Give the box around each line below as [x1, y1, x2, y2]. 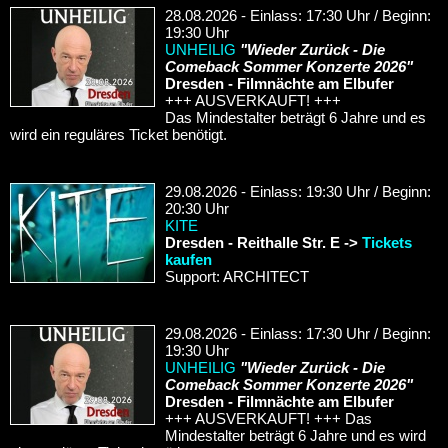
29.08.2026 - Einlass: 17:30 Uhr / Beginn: [165, 324, 431, 342]
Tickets [362, 233, 412, 251]
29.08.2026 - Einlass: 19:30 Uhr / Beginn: [165, 182, 431, 200]
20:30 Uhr [165, 199, 229, 217]
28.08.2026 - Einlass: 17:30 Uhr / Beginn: [165, 6, 431, 24]
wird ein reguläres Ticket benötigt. [10, 125, 227, 143]
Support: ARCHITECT [165, 267, 309, 285]
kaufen [165, 250, 212, 268]
